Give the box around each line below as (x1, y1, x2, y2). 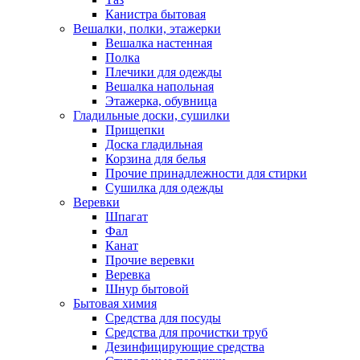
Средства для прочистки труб (105, 325, 268, 339)
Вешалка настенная (105, 36, 212, 50)
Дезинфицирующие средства (105, 340, 264, 354)
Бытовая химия (73, 297, 157, 310)
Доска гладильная (105, 137, 202, 151)
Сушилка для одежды (105, 181, 223, 194)
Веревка (105, 268, 150, 281)
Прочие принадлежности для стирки (105, 166, 307, 180)
